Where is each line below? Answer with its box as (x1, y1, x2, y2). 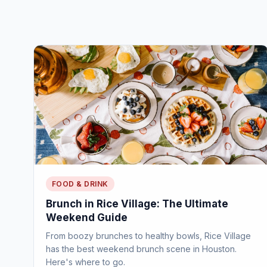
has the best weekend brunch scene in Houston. (46, 244, 237, 254)
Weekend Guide (46, 212, 128, 223)
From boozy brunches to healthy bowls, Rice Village (46, 231, 251, 241)
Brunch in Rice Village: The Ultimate (46, 198, 228, 210)
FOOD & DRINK (52, 179, 108, 188)
